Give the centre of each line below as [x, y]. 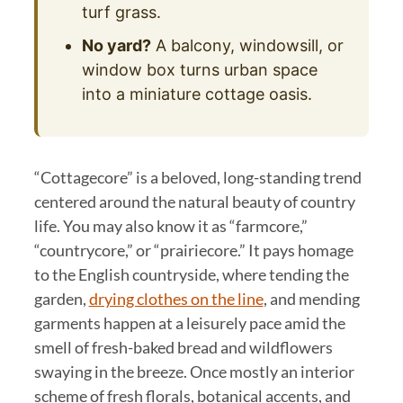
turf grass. [122, 13]
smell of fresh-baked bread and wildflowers [183, 348]
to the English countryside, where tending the [191, 275]
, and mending [311, 299]
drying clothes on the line [176, 299]
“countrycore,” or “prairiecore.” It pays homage [193, 251]
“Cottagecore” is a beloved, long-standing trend [197, 178]
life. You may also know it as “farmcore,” [170, 226]
